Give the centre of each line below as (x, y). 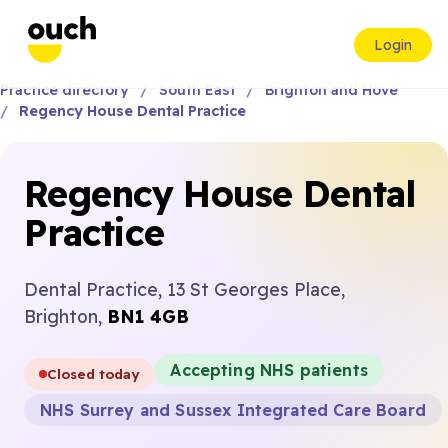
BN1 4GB (148, 316)
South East (197, 90)
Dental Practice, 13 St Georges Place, (184, 289)
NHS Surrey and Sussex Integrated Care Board (233, 410)
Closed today (93, 373)
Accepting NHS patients (269, 370)
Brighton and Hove (332, 90)
